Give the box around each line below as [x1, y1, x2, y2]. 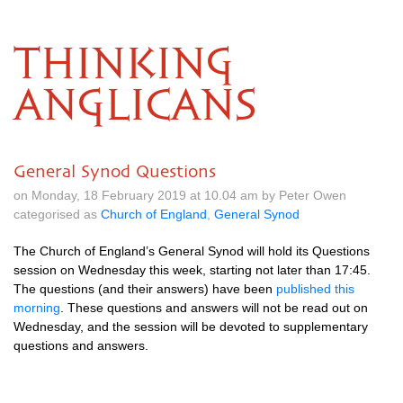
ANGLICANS [13, 86, 256, 128]
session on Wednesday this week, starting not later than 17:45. [13, 263, 371, 277]
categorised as [13, 207, 101, 221]
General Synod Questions [13, 161, 216, 181]
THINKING [13, 45, 234, 86]
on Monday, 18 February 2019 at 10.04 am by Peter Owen [13, 188, 346, 202]
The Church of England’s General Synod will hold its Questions [13, 244, 370, 258]
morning [13, 300, 60, 315]
